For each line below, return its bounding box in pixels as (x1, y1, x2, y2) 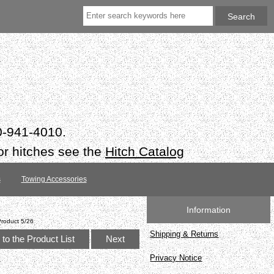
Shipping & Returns (150, 229, 219, 239)
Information (187, 204, 231, 215)
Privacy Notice (150, 253, 202, 262)
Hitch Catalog (105, 144, 184, 158)
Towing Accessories (21, 175, 87, 184)
